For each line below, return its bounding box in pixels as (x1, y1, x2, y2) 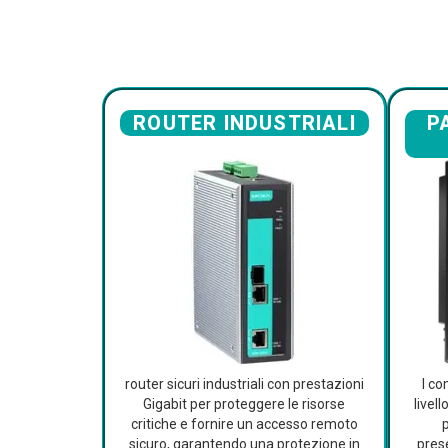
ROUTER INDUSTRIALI (133, 111, 356, 135)
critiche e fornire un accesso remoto (130, 416, 358, 433)
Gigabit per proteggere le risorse (143, 396, 346, 413)
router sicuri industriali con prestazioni (124, 376, 364, 393)
